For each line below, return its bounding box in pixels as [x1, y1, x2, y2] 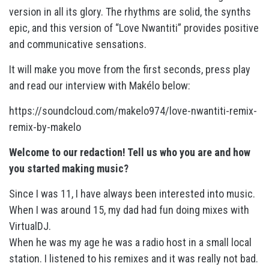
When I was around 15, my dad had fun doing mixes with [9, 204, 249, 216]
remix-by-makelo [9, 121, 81, 133]
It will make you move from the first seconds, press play [9, 63, 250, 76]
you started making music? [9, 162, 128, 175]
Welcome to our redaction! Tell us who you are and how [9, 146, 250, 159]
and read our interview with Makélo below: [9, 79, 190, 92]
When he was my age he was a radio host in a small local [9, 236, 252, 249]
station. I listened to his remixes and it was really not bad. [9, 252, 258, 265]
